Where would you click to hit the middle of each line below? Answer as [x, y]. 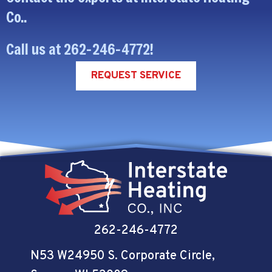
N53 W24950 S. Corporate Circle [121, 256]
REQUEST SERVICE [136, 76]
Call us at [35, 49]
